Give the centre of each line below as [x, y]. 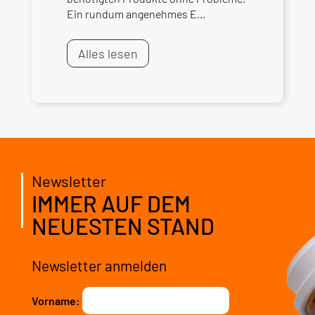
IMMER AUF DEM [111, 203]
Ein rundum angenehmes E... [136, 13]
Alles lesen [108, 53]
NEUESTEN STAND [123, 225]
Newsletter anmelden [99, 265]
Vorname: [56, 300]
